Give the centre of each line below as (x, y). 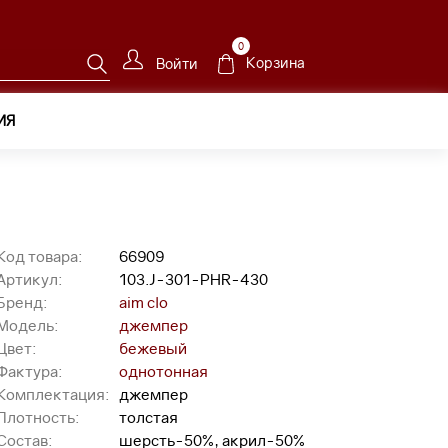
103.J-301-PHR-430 (193, 279)
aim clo (143, 302)
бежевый (153, 348)
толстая (148, 417)
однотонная (163, 371)
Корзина (275, 63)
